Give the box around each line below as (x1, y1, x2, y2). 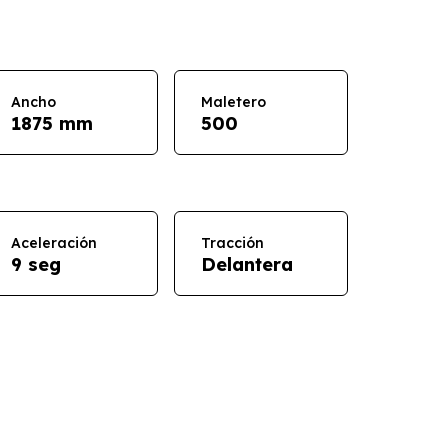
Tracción (200, 233, 264, 252)
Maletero (200, 92, 266, 111)
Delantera (200, 252, 293, 276)
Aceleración (10, 233, 97, 252)
